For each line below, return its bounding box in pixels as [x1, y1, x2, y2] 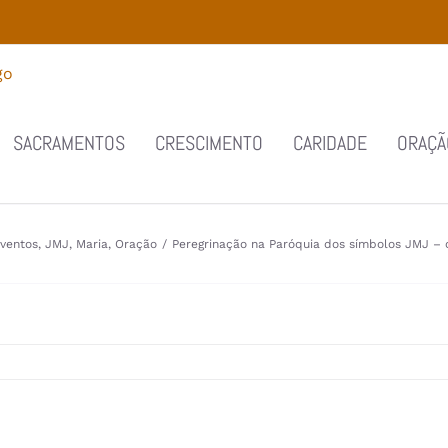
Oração [114, 236, 157, 251]
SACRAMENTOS [13, 130, 125, 156]
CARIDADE [293, 130, 367, 156]
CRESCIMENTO [155, 130, 263, 156]
